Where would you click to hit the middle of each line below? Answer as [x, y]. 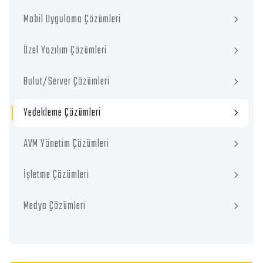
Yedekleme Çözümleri [62, 113]
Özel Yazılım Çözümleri [65, 51]
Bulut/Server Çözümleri [67, 82]
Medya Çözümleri [55, 207]
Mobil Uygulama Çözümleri [72, 20]
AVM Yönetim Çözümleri [66, 144]
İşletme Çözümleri [56, 176]
